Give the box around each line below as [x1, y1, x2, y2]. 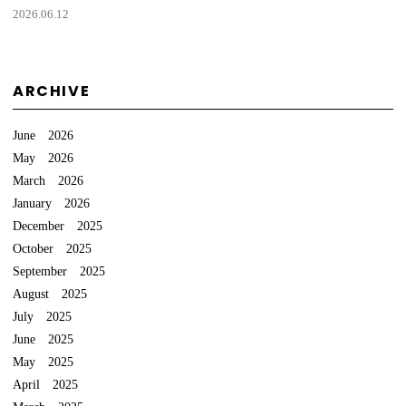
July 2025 [13, 308, 72, 324]
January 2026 [13, 195, 90, 210]
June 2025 [13, 331, 73, 346]
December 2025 [13, 217, 102, 233]
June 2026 [13, 127, 73, 142]
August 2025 [13, 285, 87, 301]
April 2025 [13, 376, 78, 391]
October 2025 [13, 240, 92, 256]
